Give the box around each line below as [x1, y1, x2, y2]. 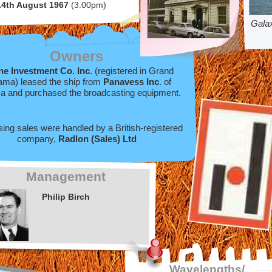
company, [16, 134, 58, 144]
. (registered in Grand [90, 66, 174, 76]
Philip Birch [41, 192, 90, 202]
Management [25, 169, 106, 184]
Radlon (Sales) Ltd [58, 134, 137, 144]
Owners [50, 48, 103, 64]
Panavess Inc [103, 77, 159, 87]
